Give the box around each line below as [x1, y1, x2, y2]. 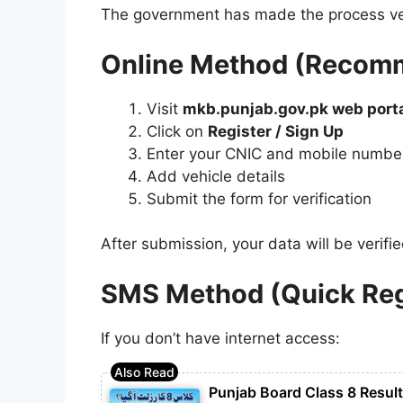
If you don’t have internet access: [101, 328, 340, 347]
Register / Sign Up [208, 121, 344, 140]
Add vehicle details [147, 166, 285, 185]
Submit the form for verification [147, 189, 372, 208]
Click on [147, 121, 208, 140]
